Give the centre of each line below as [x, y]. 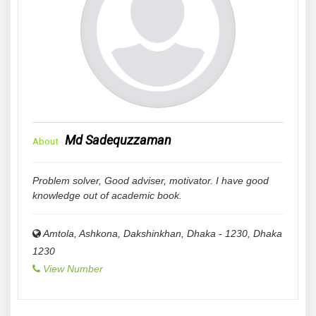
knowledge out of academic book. [107, 195]
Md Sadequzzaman [118, 140]
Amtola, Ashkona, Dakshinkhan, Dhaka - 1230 [145, 233]
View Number [73, 269]
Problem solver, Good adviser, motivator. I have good [151, 181]
